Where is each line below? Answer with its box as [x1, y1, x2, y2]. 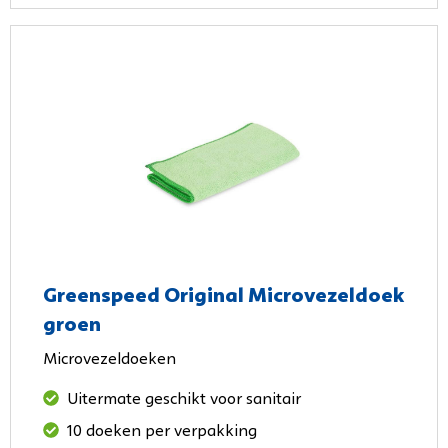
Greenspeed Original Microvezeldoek [43, 285, 404, 307]
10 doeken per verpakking [67, 423, 257, 440]
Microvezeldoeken [43, 351, 176, 368]
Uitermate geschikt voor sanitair [67, 391, 301, 408]
